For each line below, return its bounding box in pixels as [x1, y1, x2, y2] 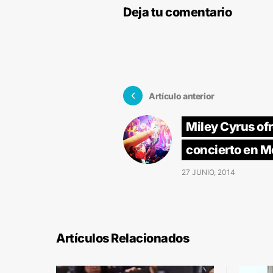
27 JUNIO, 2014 [182, 168, 235, 177]
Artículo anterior [149, 90, 215, 101]
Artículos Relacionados [56, 231, 189, 246]
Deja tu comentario [123, 5, 232, 20]
